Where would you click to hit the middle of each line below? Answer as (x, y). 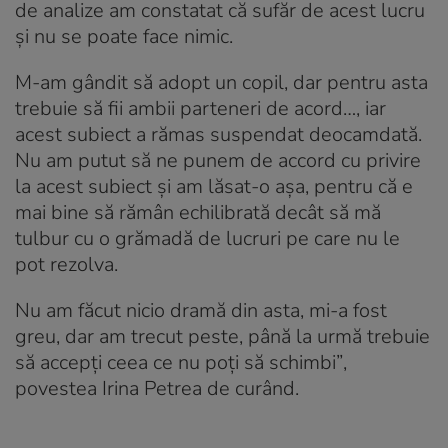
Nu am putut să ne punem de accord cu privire (218, 160)
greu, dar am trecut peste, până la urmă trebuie (222, 336)
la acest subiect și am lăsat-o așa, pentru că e (214, 186)
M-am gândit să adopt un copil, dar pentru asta (221, 82)
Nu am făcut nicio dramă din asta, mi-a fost (201, 310)
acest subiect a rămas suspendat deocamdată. (218, 134)
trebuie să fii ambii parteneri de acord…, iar (200, 108)
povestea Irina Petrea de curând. (157, 388)
